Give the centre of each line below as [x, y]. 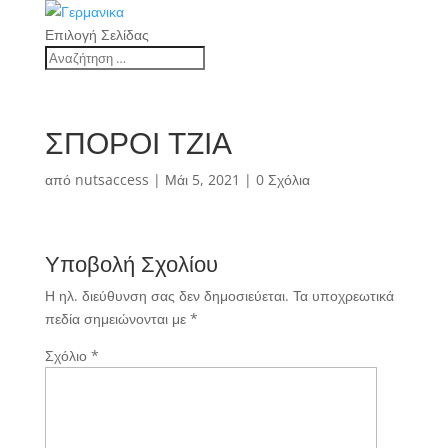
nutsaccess [111, 179]
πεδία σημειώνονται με [117, 318]
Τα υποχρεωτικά [343, 295]
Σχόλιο [67, 355]
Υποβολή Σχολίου [131, 263]
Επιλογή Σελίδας [96, 34]
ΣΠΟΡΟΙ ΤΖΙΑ [138, 142]
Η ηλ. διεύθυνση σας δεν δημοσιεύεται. [166, 295]
